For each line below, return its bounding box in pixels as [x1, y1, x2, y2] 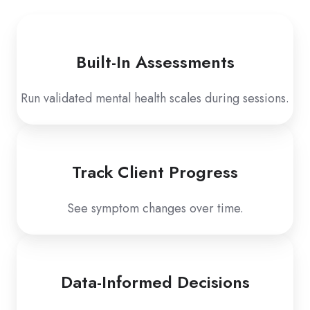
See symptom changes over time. [66, 199, 244, 217]
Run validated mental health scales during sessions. [21, 89, 289, 107]
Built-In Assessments [75, 49, 235, 74]
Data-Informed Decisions [60, 269, 250, 294]
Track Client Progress [72, 159, 238, 184]
